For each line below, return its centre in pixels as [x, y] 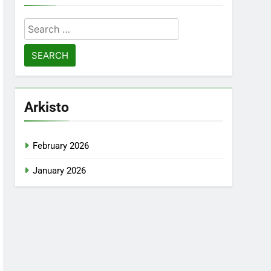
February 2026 [61, 146]
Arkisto [47, 107]
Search [41, 26]
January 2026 [60, 171]
